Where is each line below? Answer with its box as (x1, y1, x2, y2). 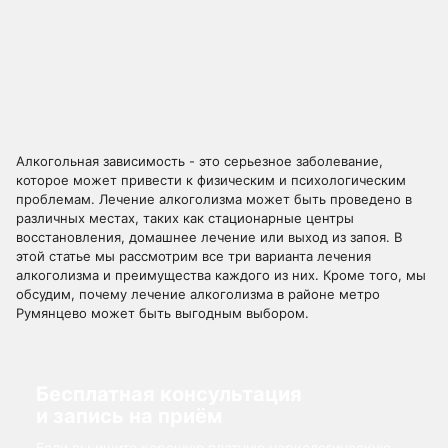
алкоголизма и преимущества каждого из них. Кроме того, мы (16, 267, 426, 283)
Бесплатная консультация (36, 382, 302, 406)
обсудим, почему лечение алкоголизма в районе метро (16, 286, 380, 302)
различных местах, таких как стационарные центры (16, 210, 354, 226)
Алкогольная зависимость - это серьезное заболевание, (16, 153, 383, 169)
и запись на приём (36, 404, 222, 428)
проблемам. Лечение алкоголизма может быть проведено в (16, 191, 412, 207)
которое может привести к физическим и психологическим (16, 172, 406, 188)
